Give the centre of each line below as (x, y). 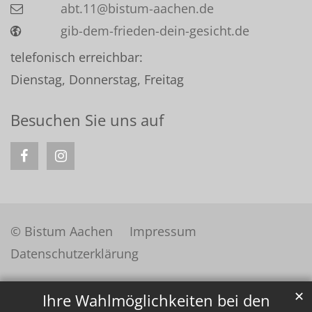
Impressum (163, 232)
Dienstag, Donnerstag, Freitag (97, 80)
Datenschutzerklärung (75, 254)
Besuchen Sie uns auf (87, 120)
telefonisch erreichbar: (77, 57)
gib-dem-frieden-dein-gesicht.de (155, 31)
